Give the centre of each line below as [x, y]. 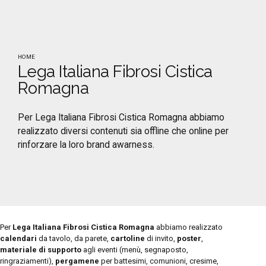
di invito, [161, 238]
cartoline [128, 238]
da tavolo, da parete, [74, 238]
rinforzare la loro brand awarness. [86, 145]
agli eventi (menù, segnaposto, [135, 249]
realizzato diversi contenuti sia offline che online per [123, 131]
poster [189, 238]
